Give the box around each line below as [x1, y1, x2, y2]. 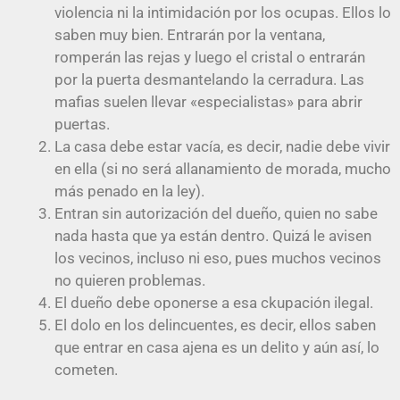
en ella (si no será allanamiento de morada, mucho [54, 159, 391, 178]
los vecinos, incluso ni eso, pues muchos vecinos [54, 248, 381, 267]
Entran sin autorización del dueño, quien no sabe [54, 204, 378, 222]
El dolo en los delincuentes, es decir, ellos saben [54, 315, 376, 334]
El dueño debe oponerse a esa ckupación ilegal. [54, 293, 373, 312]
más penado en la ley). [54, 181, 204, 200]
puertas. [54, 114, 110, 133]
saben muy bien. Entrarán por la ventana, [54, 25, 325, 44]
